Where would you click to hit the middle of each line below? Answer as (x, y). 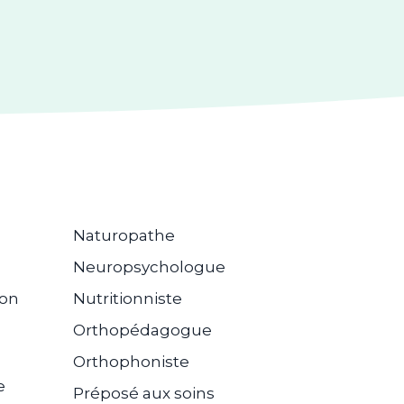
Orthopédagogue (142, 331)
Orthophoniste (131, 362)
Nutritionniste (128, 299)
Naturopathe (124, 236)
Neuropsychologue (149, 267)
